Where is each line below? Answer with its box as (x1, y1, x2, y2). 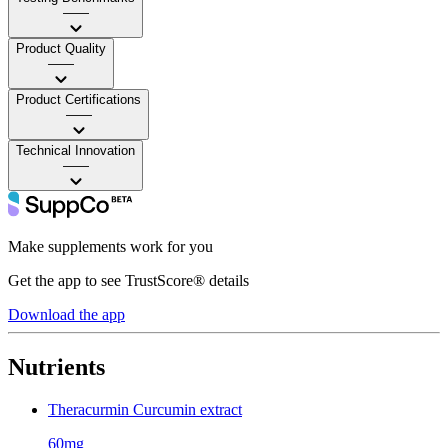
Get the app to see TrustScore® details (8, 271, 249, 289)
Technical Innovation (16, 142, 135, 158)
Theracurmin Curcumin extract (48, 400, 242, 418)
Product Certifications (16, 91, 141, 107)
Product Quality (16, 40, 106, 56)
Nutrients (8, 353, 105, 380)
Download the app (8, 305, 125, 323)
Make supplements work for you (8, 237, 213, 255)
